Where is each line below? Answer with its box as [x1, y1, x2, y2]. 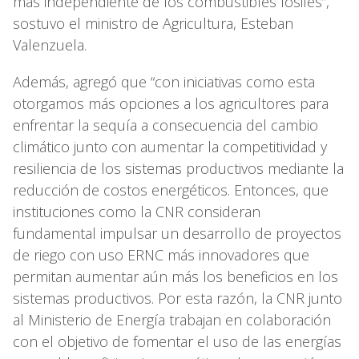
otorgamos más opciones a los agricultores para [13, 94, 329, 114]
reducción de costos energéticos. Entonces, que [13, 180, 329, 200]
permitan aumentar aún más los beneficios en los [13, 267, 338, 287]
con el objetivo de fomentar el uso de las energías [13, 332, 341, 352]
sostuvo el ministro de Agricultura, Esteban [13, 14, 293, 34]
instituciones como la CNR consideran [13, 202, 260, 222]
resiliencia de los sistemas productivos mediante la [13, 159, 344, 179]
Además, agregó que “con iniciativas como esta [13, 72, 315, 92]
